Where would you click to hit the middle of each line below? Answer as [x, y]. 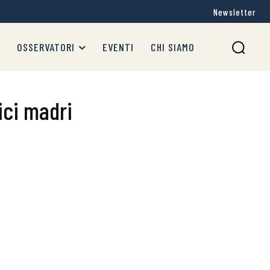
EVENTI [118, 47]
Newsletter [234, 12]
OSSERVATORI [46, 47]
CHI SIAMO [173, 47]
